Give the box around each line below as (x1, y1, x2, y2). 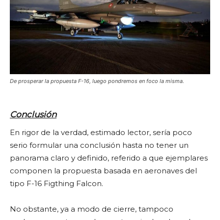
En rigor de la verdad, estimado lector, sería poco (10, 127, 192, 137)
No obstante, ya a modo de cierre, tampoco (10, 204, 173, 214)
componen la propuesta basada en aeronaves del (10, 165, 197, 175)
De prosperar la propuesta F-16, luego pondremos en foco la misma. (10, 77, 184, 84)
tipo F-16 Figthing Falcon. (10, 178, 103, 188)
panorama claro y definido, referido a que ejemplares (10, 153, 208, 163)
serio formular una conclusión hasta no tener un (10, 140, 189, 150)
